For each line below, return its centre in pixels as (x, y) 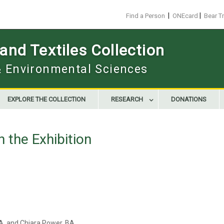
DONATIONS (189, 99)
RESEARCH (127, 99)
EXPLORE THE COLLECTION (46, 99)
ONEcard (185, 16)
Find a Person (145, 16)
